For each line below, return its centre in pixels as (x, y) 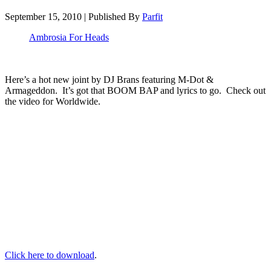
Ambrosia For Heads (69, 37)
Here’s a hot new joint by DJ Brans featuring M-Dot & (109, 79)
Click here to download (50, 255)
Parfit (152, 16)
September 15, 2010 (43, 16)
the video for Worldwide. (53, 101)
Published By (115, 16)
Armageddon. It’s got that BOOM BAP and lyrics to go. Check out (135, 90)
